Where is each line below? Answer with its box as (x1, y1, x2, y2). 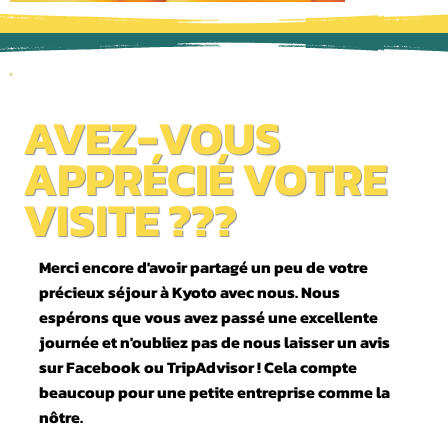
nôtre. (38, 404, 83, 429)
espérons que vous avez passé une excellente (38, 304, 378, 329)
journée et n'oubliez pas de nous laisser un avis (38, 329, 390, 354)
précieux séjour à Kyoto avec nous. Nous (38, 279, 340, 304)
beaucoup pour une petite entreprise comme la (38, 379, 390, 404)
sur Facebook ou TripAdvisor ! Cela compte (38, 354, 357, 379)
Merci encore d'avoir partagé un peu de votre (38, 254, 368, 279)
